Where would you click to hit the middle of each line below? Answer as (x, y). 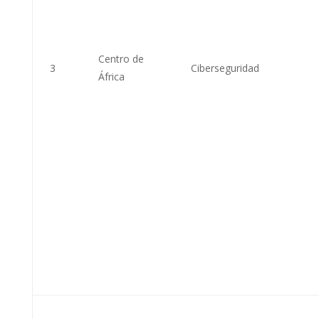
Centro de (121, 58)
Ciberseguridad (225, 68)
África (111, 76)
